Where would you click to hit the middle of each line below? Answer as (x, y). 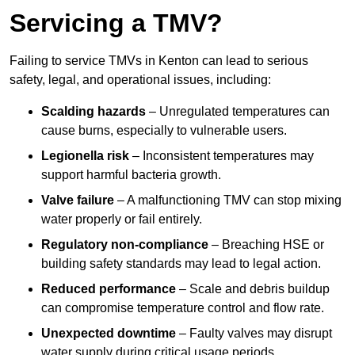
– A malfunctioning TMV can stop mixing (228, 200)
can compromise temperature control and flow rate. (183, 308)
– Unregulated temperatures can (238, 112)
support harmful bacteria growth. (131, 175)
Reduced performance (109, 289)
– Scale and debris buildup (253, 289)
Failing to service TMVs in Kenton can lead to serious (159, 61)
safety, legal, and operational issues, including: (140, 80)
